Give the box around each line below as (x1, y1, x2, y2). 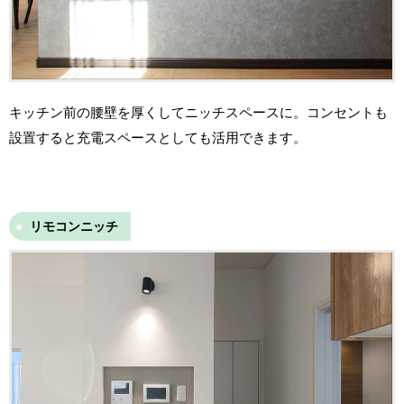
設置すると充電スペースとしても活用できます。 (9, 129, 307, 145)
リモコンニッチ (30, 218, 118, 234)
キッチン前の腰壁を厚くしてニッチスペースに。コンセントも (9, 104, 388, 120)
